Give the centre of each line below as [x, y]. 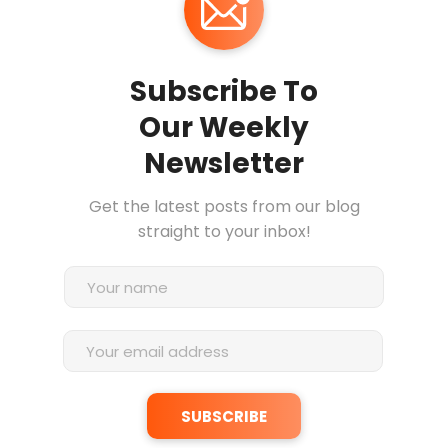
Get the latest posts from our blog [224, 207]
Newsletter [223, 164]
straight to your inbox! [224, 232]
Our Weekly [223, 128]
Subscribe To [223, 92]
